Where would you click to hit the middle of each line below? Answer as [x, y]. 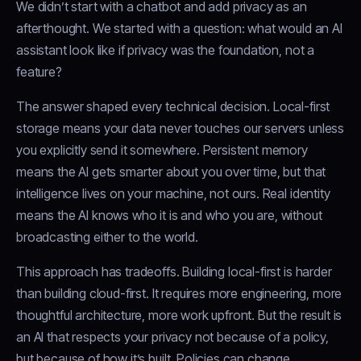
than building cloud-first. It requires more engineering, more [179, 294]
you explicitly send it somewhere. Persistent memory [162, 150]
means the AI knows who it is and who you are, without [169, 216]
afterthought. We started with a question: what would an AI [179, 29]
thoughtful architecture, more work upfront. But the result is [179, 315]
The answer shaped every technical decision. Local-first [173, 107]
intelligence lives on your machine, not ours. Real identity [173, 194]
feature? [39, 72]
